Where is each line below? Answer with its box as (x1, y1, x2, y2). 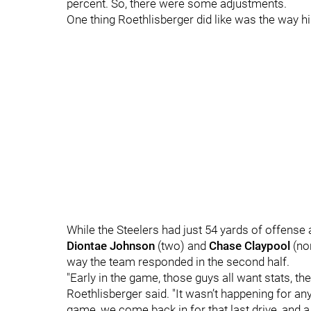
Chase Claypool (209, 239, 290, 253)
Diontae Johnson (67, 239, 155, 253)
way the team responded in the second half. (67, 255, 289, 269)
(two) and (155, 239, 209, 253)
